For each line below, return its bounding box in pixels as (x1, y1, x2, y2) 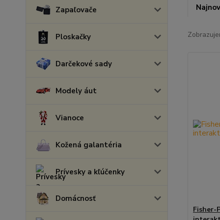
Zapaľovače (55, 5, 97, 15)
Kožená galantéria (55, 140, 122, 150)
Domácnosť (55, 193, 96, 203)
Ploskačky (55, 32, 91, 42)
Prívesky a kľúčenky (55, 167, 125, 177)
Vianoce (55, 113, 84, 123)
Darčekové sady (55, 59, 112, 69)
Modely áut (55, 86, 97, 96)
